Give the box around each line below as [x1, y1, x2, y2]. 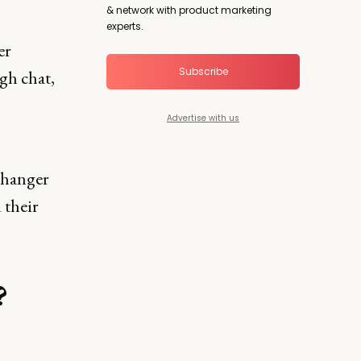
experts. [106, 19, 143, 33]
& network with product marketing [106, 2, 272, 17]
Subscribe [178, 64, 228, 78]
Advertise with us [167, 111, 239, 124]
